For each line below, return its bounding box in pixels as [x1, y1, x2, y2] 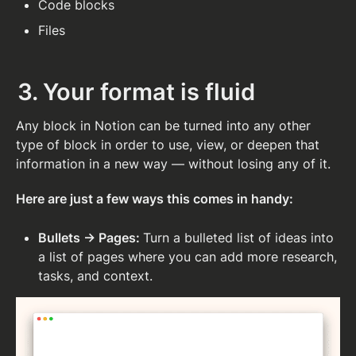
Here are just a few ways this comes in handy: [16, 190, 293, 207]
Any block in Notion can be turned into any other [16, 117, 311, 133]
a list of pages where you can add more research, [38, 248, 337, 265]
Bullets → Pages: [38, 229, 143, 246]
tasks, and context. [38, 267, 157, 284]
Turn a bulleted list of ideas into [143, 229, 334, 246]
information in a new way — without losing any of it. [16, 155, 331, 172]
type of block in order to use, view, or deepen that [16, 136, 319, 153]
